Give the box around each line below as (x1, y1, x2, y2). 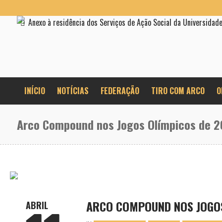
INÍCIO (24, 85, 45, 97)
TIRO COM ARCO (151, 85, 205, 97)
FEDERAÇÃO (100, 85, 139, 97)
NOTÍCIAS (56, 85, 89, 97)
